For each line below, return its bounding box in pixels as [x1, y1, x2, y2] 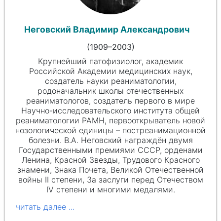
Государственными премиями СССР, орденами [18, 145, 203, 155]
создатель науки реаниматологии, [44, 76, 177, 86]
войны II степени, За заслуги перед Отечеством [18, 175, 203, 185]
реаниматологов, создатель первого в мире [26, 96, 195, 106]
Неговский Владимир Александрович [24, 24, 189, 35]
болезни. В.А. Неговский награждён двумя [28, 135, 193, 146]
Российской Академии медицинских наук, [29, 66, 192, 76]
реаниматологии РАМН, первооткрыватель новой [16, 115, 205, 126]
